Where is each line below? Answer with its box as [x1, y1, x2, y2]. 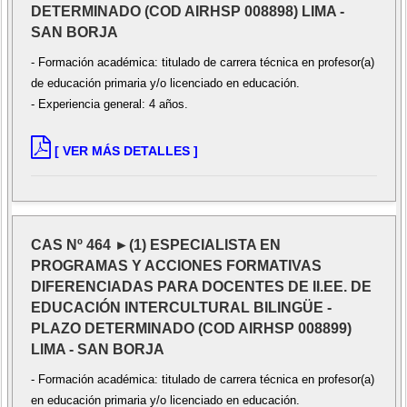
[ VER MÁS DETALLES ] [54, 144, 198, 158]
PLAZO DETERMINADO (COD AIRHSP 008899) [30, 320, 352, 336]
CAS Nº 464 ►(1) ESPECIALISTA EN [30, 236, 281, 253]
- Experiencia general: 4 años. [30, 97, 188, 111]
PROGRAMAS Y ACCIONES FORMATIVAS [30, 257, 322, 273]
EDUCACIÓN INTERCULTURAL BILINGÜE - [30, 299, 332, 315]
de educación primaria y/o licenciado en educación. [30, 76, 300, 90]
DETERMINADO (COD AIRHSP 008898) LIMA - [30, 4, 344, 19]
